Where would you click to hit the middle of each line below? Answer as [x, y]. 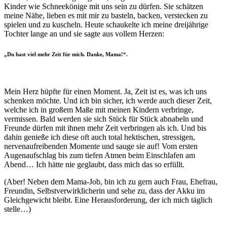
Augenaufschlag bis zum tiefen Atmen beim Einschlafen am [100, 155]
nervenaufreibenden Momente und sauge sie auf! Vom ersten [101, 146]
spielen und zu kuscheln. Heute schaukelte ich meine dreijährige [106, 24]
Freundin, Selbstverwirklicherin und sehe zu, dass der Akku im [104, 191]
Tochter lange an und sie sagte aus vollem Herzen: [84, 33]
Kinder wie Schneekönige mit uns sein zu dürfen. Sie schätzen [104, 6]
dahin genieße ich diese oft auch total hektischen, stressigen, [100, 137]
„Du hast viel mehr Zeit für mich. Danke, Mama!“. [66, 54]
